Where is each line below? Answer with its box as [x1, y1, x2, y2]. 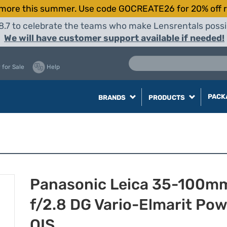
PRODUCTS [148, 94, 186, 101]
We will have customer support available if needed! [4, 33, 224, 43]
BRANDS [98, 94, 127, 101]
